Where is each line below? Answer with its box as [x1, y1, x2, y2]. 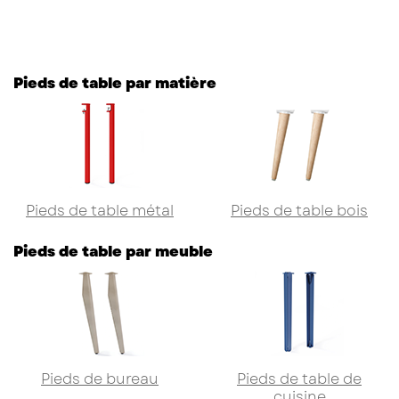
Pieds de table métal [26, 200, 174, 222]
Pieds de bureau [41, 369, 159, 390]
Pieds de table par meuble [13, 241, 213, 263]
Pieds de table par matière [13, 73, 216, 94]
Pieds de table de [237, 369, 362, 390]
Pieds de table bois [231, 200, 368, 222]
